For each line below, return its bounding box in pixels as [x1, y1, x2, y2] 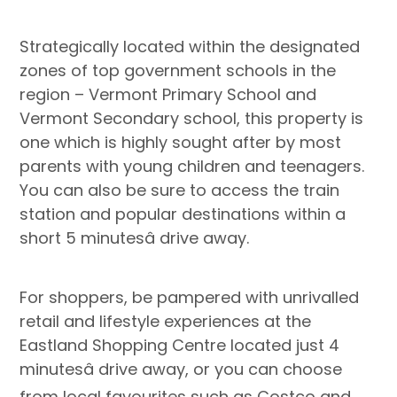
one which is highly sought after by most [19, 130, 342, 153]
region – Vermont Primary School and [19, 82, 317, 105]
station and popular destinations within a [19, 202, 346, 225]
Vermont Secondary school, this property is [19, 106, 364, 129]
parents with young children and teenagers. [19, 154, 365, 177]
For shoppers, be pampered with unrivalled [19, 285, 360, 308]
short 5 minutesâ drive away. [19, 226, 250, 249]
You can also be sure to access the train [19, 178, 340, 201]
